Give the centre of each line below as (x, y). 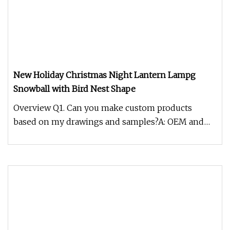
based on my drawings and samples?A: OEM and (109, 122)
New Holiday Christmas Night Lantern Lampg (104, 75)
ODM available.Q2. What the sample (83, 136)
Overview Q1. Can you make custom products (103, 108)
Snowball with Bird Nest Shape (74, 89)
